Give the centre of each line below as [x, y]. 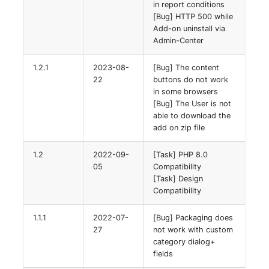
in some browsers [186, 91]
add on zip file [179, 127]
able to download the [192, 115]
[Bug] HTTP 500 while [193, 16]
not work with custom [193, 229]
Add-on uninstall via [189, 28]
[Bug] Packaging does [193, 217]
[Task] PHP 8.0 [181, 154]
